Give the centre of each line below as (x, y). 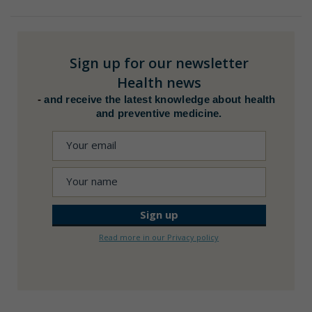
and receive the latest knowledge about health (160, 100)
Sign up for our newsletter (159, 63)
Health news (159, 83)
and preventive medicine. (159, 114)
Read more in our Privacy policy (159, 237)
